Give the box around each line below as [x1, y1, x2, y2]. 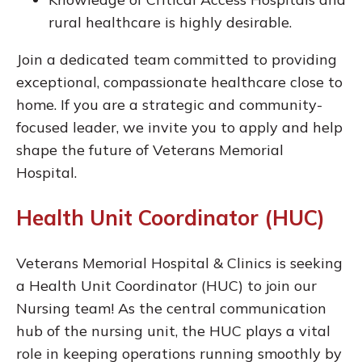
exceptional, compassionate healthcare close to [16, 73, 343, 92]
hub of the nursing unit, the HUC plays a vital [16, 322, 330, 341]
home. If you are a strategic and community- [16, 95, 322, 115]
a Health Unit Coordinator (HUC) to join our [16, 276, 317, 296]
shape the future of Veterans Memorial [16, 141, 284, 160]
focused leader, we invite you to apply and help [16, 118, 343, 137]
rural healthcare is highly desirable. [48, 13, 292, 32]
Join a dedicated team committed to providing [16, 50, 337, 69]
